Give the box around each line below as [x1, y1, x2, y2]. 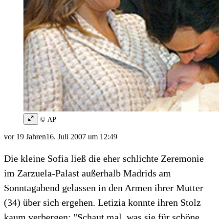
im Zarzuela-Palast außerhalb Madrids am [4, 168, 171, 179]
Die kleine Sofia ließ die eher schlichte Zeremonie [4, 153, 204, 164]
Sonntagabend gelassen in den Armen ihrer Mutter [4, 182, 203, 194]
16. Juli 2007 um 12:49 [46, 132, 117, 141]
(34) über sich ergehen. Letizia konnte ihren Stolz [4, 197, 201, 208]
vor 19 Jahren [4, 132, 46, 141]
